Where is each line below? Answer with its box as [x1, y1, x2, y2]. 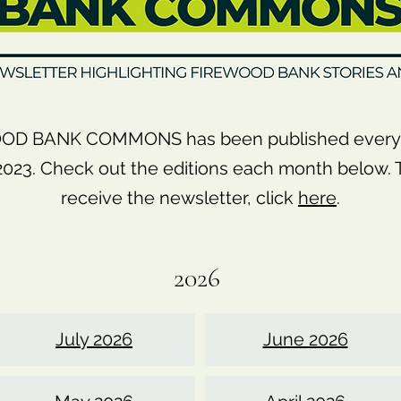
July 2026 [55, 328, 132, 350]
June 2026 [262, 328, 348, 350]
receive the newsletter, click [61, 187, 298, 209]
